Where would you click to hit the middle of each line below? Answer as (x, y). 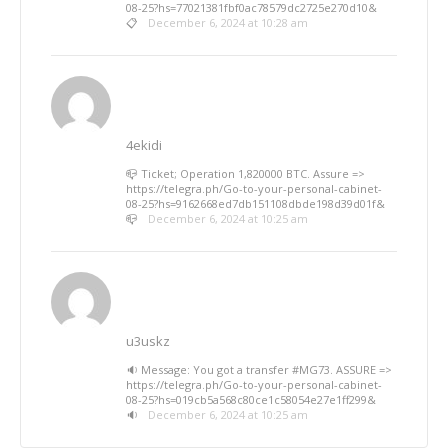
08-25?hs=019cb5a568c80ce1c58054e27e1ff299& (251, 399)
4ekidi (144, 145)
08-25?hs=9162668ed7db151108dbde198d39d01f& (255, 203)
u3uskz (148, 341)
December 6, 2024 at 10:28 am (228, 22)
